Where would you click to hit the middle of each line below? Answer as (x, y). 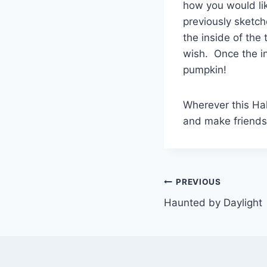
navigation (206, 211)
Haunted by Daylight (213, 202)
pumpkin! (208, 69)
